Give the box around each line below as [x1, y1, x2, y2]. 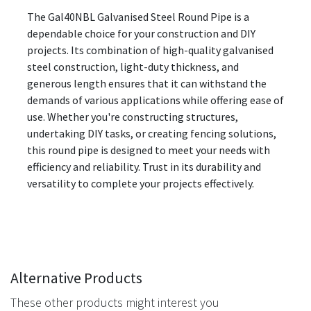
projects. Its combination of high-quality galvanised [27, 42, 274, 57]
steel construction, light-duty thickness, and [27, 59, 239, 74]
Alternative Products [10, 268, 142, 287]
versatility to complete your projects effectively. [27, 176, 254, 190]
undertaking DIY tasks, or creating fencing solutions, [27, 126, 276, 140]
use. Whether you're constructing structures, [27, 109, 238, 124]
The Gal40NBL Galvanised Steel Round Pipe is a [27, 9, 249, 24]
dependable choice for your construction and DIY [27, 26, 255, 40]
